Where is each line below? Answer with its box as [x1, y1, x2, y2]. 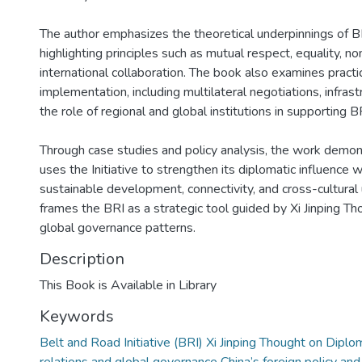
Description [40, 248, 124, 270]
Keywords [40, 305, 114, 327]
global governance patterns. [40, 219, 196, 237]
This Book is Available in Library [40, 276, 217, 294]
